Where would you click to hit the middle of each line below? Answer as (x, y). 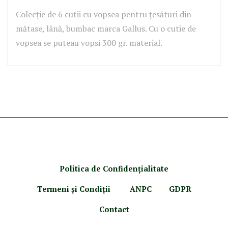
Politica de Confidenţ (100, 168)
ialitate (155, 168)
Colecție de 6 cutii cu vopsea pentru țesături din (104, 14)
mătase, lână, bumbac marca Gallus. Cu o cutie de (106, 28)
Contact (114, 209)
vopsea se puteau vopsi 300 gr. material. (89, 43)
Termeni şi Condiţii (75, 189)
